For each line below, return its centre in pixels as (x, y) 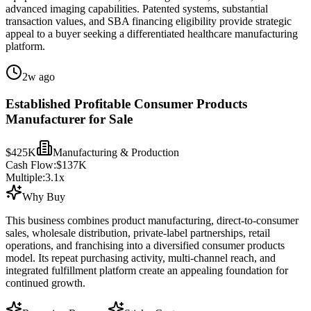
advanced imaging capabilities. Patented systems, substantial (137, 9)
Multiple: (25, 178)
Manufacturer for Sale (69, 119)
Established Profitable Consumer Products (126, 103)
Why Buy (44, 197)
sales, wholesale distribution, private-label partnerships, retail (138, 233)
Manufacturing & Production (116, 153)
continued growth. (45, 283)
